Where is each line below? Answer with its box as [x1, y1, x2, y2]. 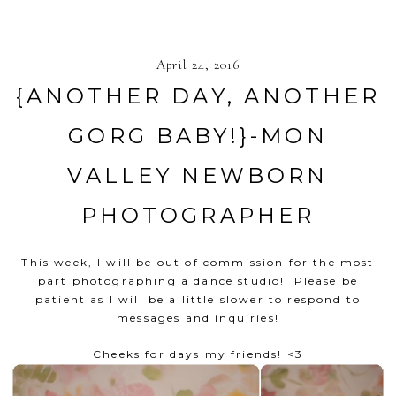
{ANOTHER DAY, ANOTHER [15, 83, 381, 110]
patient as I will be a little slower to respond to [34, 293, 361, 307]
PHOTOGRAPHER [81, 202, 315, 229]
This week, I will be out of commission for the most [21, 255, 375, 270]
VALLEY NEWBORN [67, 163, 329, 189]
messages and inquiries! [117, 311, 279, 325]
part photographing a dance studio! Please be [37, 274, 359, 288]
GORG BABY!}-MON [68, 123, 328, 149]
